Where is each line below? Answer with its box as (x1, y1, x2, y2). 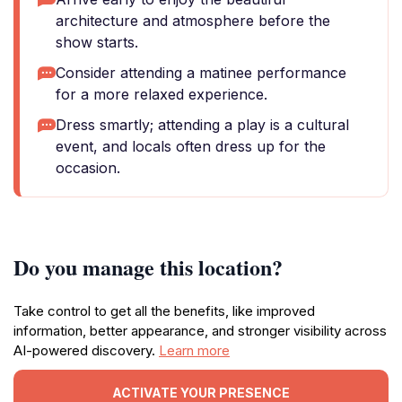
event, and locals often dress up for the (56, 137, 326, 155)
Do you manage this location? (13, 251, 283, 283)
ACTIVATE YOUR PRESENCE (112, 384, 290, 400)
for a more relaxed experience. (56, 85, 267, 103)
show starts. (56, 33, 138, 51)
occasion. (56, 159, 120, 177)
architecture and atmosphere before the (56, 12, 330, 30)
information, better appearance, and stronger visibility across (13, 322, 387, 339)
